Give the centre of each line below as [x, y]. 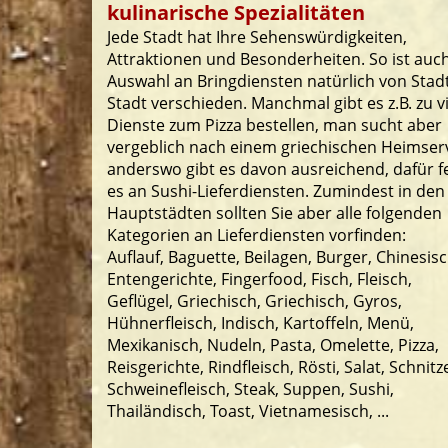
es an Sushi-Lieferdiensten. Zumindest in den [276, 191]
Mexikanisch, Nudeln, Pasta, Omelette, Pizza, [273, 345]
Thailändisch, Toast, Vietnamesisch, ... [248, 411]
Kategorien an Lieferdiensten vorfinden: [256, 235]
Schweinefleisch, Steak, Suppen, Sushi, [250, 389]
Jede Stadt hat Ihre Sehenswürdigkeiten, [257, 37]
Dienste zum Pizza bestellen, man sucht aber [274, 125]
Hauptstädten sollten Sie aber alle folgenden [274, 213]
